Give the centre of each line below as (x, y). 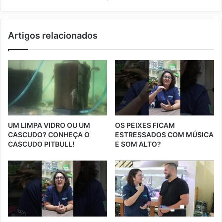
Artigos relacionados (53, 35)
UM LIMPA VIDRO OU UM (49, 125)
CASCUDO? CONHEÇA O (49, 135)
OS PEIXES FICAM (145, 125)
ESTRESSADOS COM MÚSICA (164, 135)
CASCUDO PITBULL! (41, 144)
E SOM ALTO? (138, 144)
